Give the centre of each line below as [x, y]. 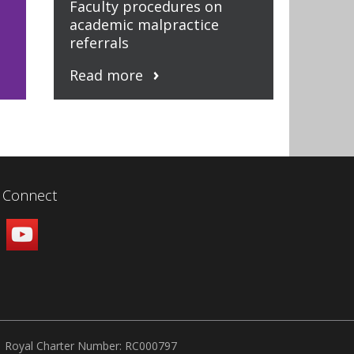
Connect [29, 195]
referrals [99, 42]
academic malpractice [144, 24]
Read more [106, 75]
